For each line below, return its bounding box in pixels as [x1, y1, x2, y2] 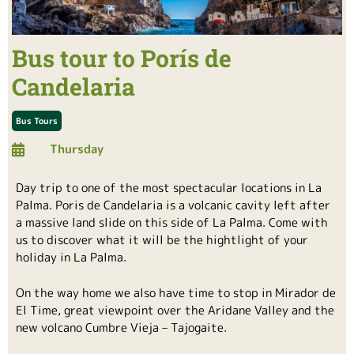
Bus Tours [16, 115, 58, 127]
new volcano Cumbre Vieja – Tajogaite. [16, 318, 227, 336]
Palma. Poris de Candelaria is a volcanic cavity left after [16, 197, 330, 214]
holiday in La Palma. [16, 249, 126, 266]
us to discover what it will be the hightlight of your [16, 232, 308, 249]
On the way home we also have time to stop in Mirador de [16, 284, 336, 301]
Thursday [49, 141, 104, 158]
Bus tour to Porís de [12, 43, 232, 74]
